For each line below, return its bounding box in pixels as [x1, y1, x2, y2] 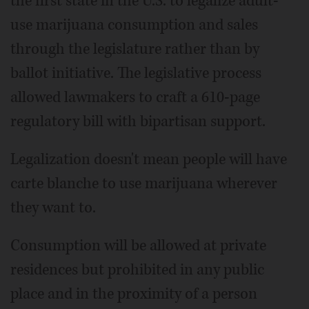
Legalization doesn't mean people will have [10, 148, 287, 170]
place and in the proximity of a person [10, 283, 257, 304]
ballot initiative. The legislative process [10, 62, 261, 83]
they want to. [10, 197, 96, 218]
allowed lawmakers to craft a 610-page [10, 86, 260, 108]
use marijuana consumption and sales [10, 14, 258, 35]
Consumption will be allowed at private [10, 235, 266, 256]
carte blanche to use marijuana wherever [10, 172, 277, 194]
